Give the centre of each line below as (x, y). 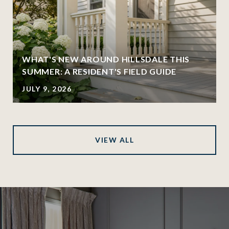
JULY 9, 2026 (47, 88)
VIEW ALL (114, 140)
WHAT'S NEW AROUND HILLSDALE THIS (106, 59)
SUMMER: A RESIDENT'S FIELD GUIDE (99, 71)
